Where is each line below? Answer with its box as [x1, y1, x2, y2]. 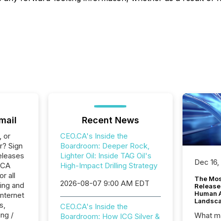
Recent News [81, 115, 139, 125]
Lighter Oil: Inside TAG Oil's [60, 151, 151, 160]
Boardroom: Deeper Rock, [60, 141, 149, 150]
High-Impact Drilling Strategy [60, 161, 157, 170]
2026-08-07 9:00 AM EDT [60, 179, 149, 188]
